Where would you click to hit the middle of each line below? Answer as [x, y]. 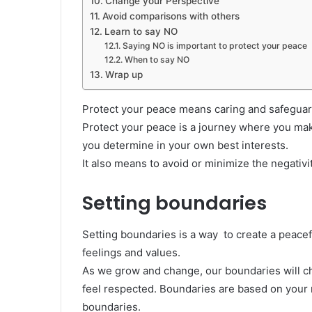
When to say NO [157, 60]
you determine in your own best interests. [185, 146]
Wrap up [124, 75]
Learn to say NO [141, 32]
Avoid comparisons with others [171, 16]
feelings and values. [131, 252]
